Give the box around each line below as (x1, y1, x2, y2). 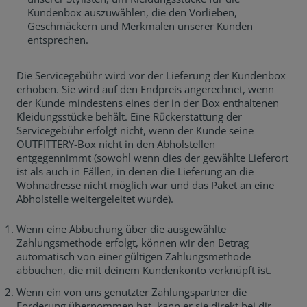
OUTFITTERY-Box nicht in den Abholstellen (16, 137, 215, 151)
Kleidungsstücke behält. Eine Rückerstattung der (16, 110, 242, 123)
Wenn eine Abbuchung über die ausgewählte (16, 222, 226, 236)
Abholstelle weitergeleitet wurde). (16, 192, 173, 206)
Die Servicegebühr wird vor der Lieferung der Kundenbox (16, 69, 286, 82)
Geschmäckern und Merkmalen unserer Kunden (27, 19, 253, 33)
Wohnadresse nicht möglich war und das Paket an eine (16, 178, 274, 192)
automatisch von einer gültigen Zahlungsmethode (16, 249, 251, 263)
